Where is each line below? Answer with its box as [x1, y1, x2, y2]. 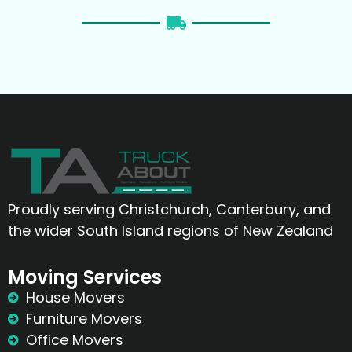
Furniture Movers [25, 309, 142, 329]
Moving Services [8, 264, 162, 291]
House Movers [25, 288, 125, 308]
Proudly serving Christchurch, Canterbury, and [8, 199, 331, 219]
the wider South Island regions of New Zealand [8, 220, 333, 240]
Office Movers [25, 330, 123, 350]
